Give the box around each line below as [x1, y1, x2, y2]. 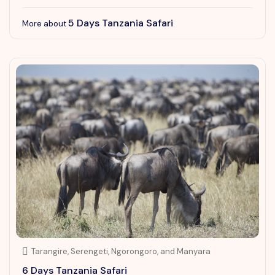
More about [22, 18, 68, 29]
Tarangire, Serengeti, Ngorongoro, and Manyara [31, 246, 211, 257]
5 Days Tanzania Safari [68, 16, 173, 29]
